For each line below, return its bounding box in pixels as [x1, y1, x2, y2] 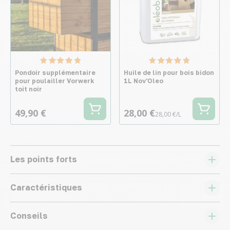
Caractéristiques [10, 182, 82, 193]
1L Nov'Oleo [124, 77, 163, 85]
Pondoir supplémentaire [15, 69, 95, 76]
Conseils [10, 210, 48, 221]
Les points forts [10, 154, 77, 164]
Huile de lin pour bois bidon [124, 69, 214, 76]
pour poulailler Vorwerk [15, 77, 94, 85]
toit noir [15, 85, 42, 93]
